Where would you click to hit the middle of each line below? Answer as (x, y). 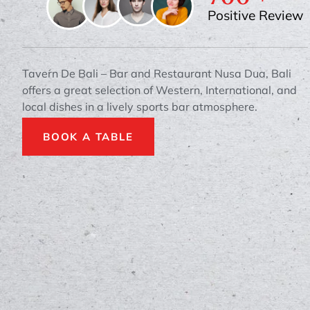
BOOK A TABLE (88, 136)
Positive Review (255, 15)
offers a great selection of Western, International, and (159, 90)
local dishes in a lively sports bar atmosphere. (140, 106)
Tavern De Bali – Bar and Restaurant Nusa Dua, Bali (157, 73)
